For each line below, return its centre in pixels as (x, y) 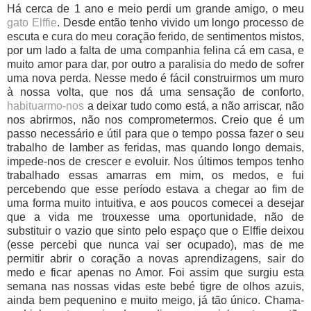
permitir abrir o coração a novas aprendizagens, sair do (155, 258)
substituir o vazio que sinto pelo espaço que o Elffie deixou (155, 230)
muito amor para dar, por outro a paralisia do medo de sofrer (155, 64)
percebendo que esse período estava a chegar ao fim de (155, 189)
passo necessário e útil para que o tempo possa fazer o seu (155, 133)
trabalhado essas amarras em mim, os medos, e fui (155, 175)
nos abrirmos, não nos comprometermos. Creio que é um (155, 119)
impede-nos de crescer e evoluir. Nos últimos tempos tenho (155, 161)
